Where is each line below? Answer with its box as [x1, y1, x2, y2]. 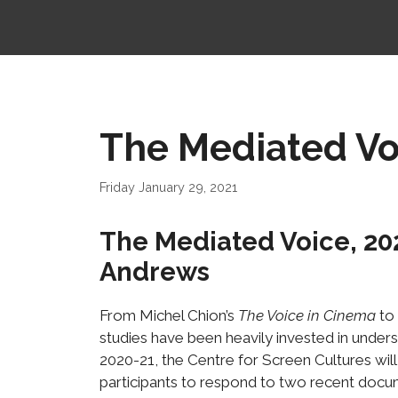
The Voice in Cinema [238, 306, 379, 324]
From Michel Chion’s [99, 306, 238, 324]
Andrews [99, 256, 210, 287]
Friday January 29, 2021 [99, 179, 237, 195]
